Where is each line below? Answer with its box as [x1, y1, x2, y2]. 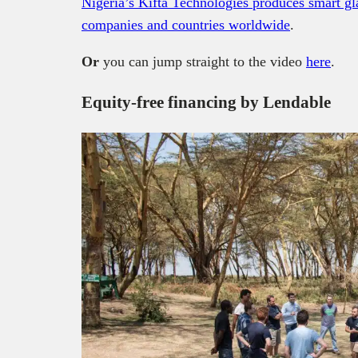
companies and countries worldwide [82, 16, 290, 33]
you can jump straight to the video [99, 53, 306, 70]
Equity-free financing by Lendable [82, 92, 331, 112]
